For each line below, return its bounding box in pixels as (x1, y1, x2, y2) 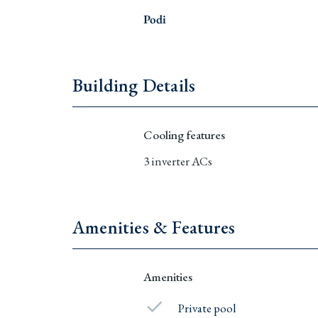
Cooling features (143, 126, 225, 143)
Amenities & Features (72, 214, 235, 239)
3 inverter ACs (143, 153, 212, 169)
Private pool (178, 300, 237, 316)
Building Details (72, 72, 196, 97)
